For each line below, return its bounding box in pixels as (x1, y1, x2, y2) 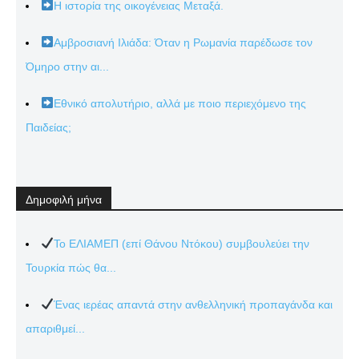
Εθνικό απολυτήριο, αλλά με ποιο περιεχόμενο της (53, 96, 306, 110)
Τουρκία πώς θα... (26, 260, 116, 274)
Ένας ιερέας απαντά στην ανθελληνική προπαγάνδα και (53, 297, 333, 311)
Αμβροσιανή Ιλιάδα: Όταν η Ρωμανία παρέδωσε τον (53, 35, 313, 49)
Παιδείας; (26, 120, 71, 134)
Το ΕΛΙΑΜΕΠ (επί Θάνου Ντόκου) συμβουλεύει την (53, 236, 309, 250)
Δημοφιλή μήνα (26, 192, 102, 206)
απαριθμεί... (26, 321, 85, 335)
